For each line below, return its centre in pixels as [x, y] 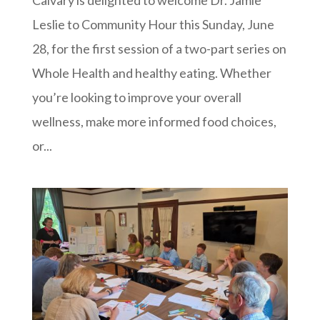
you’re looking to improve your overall [136, 97]
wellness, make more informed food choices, [154, 121]
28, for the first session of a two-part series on [159, 48]
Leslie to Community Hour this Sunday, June [153, 24]
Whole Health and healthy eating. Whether [151, 72]
